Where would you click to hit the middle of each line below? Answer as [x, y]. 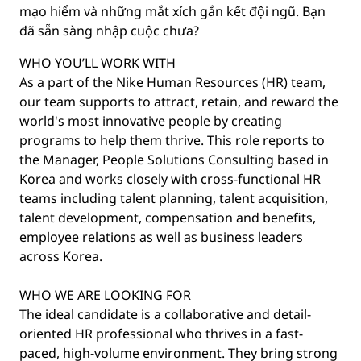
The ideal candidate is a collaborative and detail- [165, 314]
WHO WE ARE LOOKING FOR [105, 295]
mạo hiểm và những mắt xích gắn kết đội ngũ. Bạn [172, 11]
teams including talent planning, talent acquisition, [174, 198]
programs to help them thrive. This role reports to [172, 140]
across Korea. [61, 256]
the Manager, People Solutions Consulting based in [174, 160]
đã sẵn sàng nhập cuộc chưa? [109, 31]
